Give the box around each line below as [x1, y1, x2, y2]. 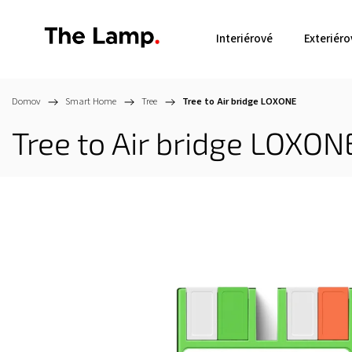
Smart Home [65, 94, 116, 108]
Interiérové [216, 31, 273, 47]
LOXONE [261, 94, 296, 108]
